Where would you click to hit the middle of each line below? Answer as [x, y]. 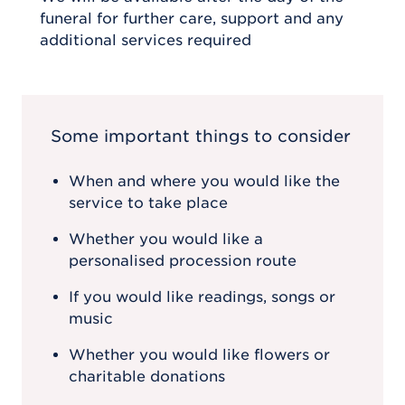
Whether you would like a [166, 239]
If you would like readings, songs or [202, 297]
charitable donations [147, 376]
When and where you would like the [204, 181]
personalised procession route [183, 260]
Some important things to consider [201, 136]
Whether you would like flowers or [199, 354]
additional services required [146, 40]
